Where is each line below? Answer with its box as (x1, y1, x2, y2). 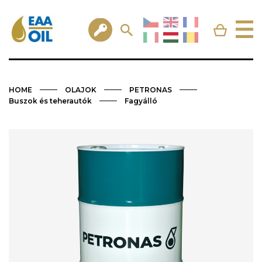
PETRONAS (129, 85, 172, 95)
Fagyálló (125, 96, 157, 106)
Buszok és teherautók (9, 96, 92, 106)
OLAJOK (65, 85, 96, 95)
